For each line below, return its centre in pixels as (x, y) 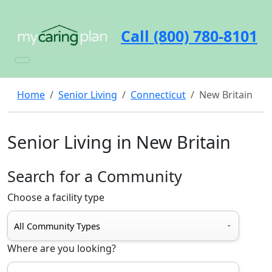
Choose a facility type (56, 197)
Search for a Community (95, 176)
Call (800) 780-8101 (189, 36)
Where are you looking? (62, 248)
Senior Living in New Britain (119, 142)
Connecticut (158, 95)
